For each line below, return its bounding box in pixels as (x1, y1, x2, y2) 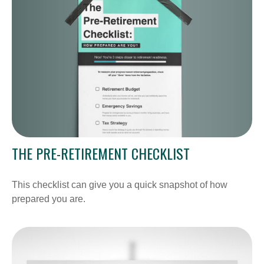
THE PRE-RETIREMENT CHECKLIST (12, 143, 190, 164)
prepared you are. (12, 194, 85, 204)
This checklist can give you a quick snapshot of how (12, 180, 227, 190)
